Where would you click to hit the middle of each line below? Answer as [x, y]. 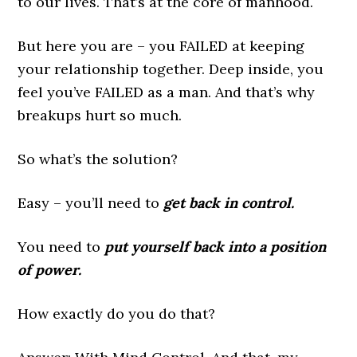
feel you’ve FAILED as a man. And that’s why [167, 92]
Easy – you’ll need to [91, 203]
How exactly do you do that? [117, 314]
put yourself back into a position [216, 247]
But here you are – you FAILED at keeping [161, 46]
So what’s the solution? [98, 159]
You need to [61, 247]
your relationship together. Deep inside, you [171, 69]
